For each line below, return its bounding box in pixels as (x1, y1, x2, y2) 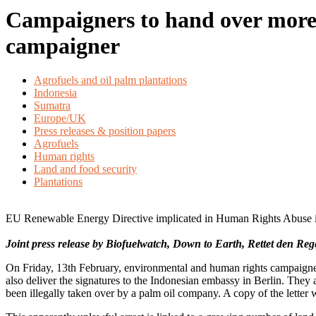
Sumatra (34, 99, 71, 112)
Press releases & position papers (34, 125, 176, 138)
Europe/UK (34, 112, 86, 125)
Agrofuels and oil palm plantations (34, 74, 187, 87)
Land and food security (34, 163, 137, 176)
